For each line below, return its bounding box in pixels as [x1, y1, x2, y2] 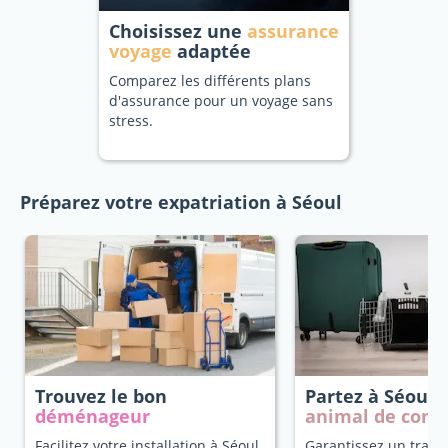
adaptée [172, 39, 251, 63]
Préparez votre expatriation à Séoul [20, 190, 342, 214]
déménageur [35, 404, 150, 428]
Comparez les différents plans [109, 71, 311, 90]
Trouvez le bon [35, 384, 167, 408]
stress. [109, 111, 153, 130]
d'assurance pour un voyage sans [109, 91, 333, 110]
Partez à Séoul [305, 384, 439, 408]
